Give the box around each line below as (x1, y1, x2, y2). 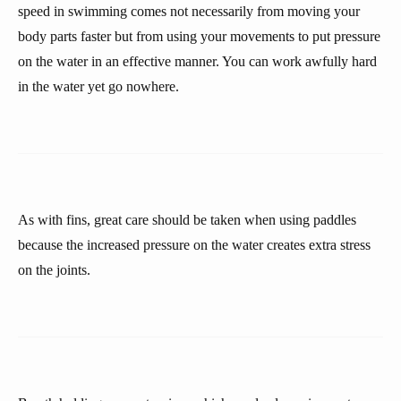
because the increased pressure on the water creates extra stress (18, 237, 371, 252)
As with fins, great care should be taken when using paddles (18, 212, 356, 227)
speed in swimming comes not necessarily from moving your (18, 4, 360, 19)
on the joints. (18, 262, 90, 277)
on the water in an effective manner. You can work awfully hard (18, 54, 377, 69)
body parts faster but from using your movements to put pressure (18, 29, 380, 44)
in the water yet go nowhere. (18, 79, 179, 94)
